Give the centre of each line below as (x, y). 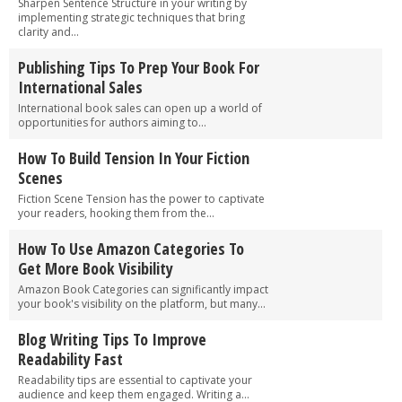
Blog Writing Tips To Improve (112, 339)
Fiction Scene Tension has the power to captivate (141, 198)
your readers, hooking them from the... (116, 213)
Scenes (40, 177)
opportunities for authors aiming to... (112, 122)
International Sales (80, 87)
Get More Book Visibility (96, 268)
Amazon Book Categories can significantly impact (143, 289)
